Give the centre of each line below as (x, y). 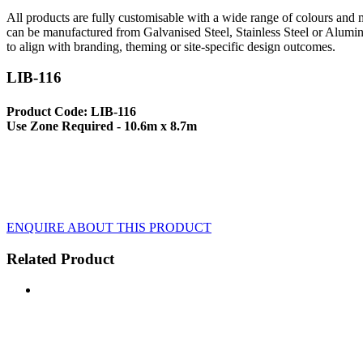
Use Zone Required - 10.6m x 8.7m (102, 126)
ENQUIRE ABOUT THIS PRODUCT (109, 227)
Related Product (60, 258)
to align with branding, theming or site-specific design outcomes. (171, 46)
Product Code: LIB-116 (71, 111)
